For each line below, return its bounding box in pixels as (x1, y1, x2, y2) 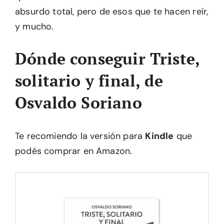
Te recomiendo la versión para (15, 130, 145, 142)
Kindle (145, 130, 174, 142)
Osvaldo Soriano (15, 92, 142, 113)
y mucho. (15, 20, 54, 32)
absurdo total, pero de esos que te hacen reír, (15, 5, 208, 17)
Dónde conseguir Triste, (15, 48, 200, 69)
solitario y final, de (15, 70, 163, 91)
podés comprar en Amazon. (15, 145, 132, 157)
